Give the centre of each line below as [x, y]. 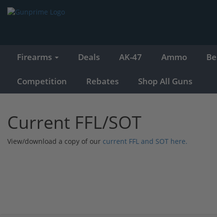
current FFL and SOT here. [145, 141]
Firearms [35, 57]
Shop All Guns [165, 81]
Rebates [102, 81]
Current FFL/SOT [74, 122]
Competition [42, 81]
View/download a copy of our [55, 141]
